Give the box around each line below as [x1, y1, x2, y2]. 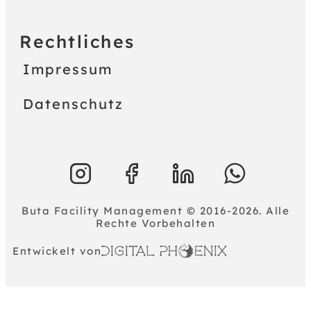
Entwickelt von [12, 244, 101, 258]
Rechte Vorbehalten [96, 217, 215, 230]
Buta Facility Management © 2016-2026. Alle [22, 204, 289, 217]
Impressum [23, 60, 112, 78]
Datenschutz [23, 95, 124, 112]
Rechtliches [19, 31, 135, 52]
